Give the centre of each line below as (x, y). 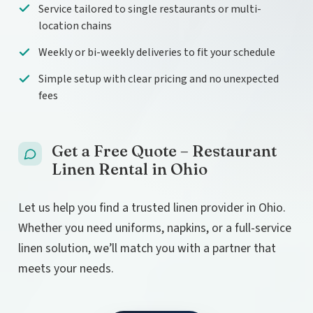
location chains (75, 26)
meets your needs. (66, 268)
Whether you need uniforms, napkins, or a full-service (155, 228)
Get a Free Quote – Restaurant (164, 151)
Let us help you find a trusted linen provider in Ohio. (152, 208)
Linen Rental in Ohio (130, 169)
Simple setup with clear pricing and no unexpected (158, 79)
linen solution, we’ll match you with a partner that (147, 248)
